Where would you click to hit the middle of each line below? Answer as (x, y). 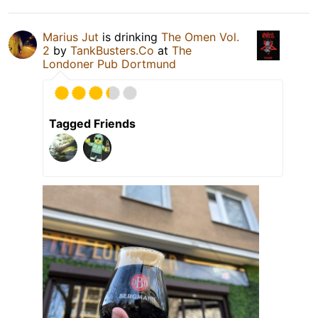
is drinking (130, 37)
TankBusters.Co (112, 50)
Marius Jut (71, 37)
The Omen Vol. (200, 37)
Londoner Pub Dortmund (109, 64)
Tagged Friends (92, 123)
